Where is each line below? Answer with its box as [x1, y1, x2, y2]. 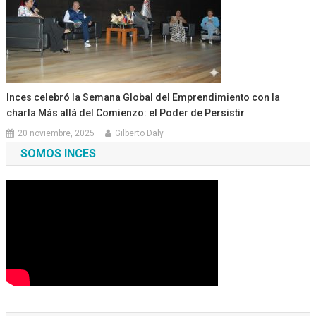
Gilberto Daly [115, 128, 164, 138]
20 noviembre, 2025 [18, 128, 95, 138]
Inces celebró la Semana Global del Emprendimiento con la [6, 91, 281, 103]
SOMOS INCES [20, 146, 96, 160]
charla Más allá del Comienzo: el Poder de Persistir [6, 107, 245, 119]
